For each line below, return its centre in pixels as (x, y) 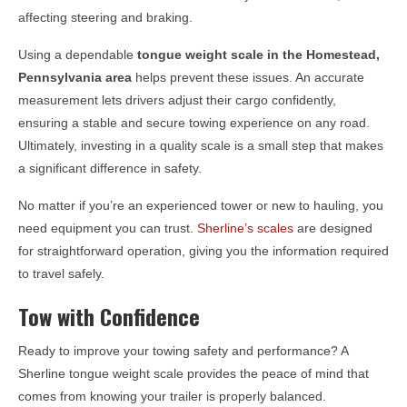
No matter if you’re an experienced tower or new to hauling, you (201, 205)
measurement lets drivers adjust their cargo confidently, (177, 99)
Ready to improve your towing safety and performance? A (183, 351)
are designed (333, 228)
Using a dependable (78, 54)
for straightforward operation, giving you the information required (203, 250)
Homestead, (343, 54)
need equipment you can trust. (108, 228)
